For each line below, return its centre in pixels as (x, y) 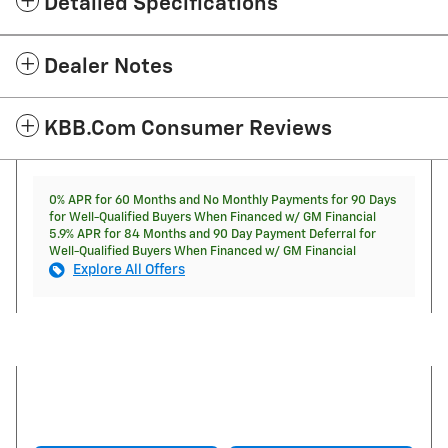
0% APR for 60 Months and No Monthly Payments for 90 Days (222, 200)
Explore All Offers (129, 269)
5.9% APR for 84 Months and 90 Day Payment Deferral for (212, 234)
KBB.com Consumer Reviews (188, 129)
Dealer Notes (108, 67)
